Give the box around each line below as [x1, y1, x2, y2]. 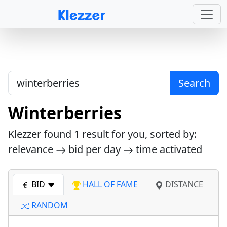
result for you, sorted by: [80, 127, 197, 141]
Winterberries [8, 102, 122, 124]
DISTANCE [163, 179, 203, 190]
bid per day [66, 142, 123, 156]
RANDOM [29, 200, 68, 211]
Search [178, 76, 210, 90]
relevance [8, 142, 56, 156]
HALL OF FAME [81, 179, 138, 190]
